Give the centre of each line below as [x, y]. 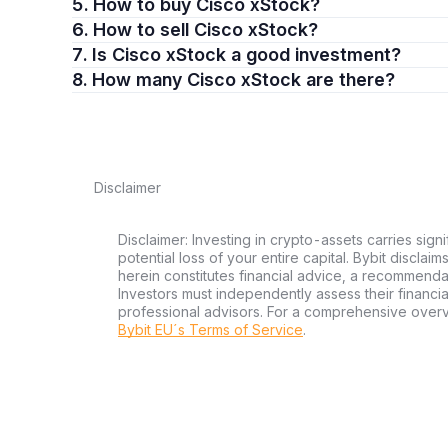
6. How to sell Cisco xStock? [205, 29]
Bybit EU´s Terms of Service [210, 329]
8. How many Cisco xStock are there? [243, 79]
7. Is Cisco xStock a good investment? [246, 54]
